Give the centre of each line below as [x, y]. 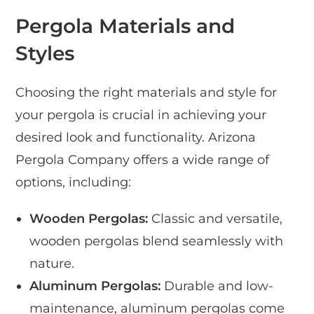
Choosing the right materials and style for [146, 93]
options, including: [74, 183]
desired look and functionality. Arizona [136, 138]
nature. [52, 264]
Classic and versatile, [216, 219]
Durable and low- [217, 286]
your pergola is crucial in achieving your [141, 115]
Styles [45, 54]
